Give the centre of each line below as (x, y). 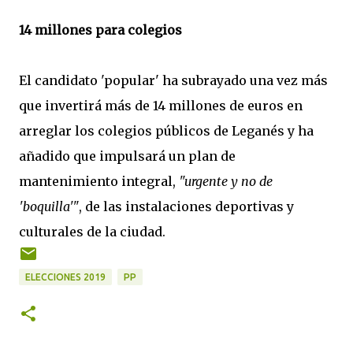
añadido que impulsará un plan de (127, 156)
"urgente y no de (226, 181)
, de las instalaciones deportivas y (186, 206)
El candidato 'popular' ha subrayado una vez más (173, 80)
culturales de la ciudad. (92, 232)
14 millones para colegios (100, 30)
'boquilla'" (49, 206)
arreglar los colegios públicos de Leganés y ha (166, 131)
